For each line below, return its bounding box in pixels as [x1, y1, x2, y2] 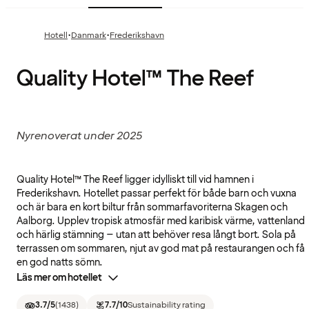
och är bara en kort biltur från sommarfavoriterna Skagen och [17, 201, 288, 215]
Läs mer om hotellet [17, 271, 102, 285]
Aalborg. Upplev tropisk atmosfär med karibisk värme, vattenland [17, 215, 305, 228]
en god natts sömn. [17, 256, 103, 270]
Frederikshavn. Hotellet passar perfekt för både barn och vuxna [17, 187, 297, 201]
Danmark [71, 30, 106, 42]
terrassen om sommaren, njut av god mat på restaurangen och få [17, 242, 305, 256]
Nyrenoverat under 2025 [17, 128, 142, 144]
